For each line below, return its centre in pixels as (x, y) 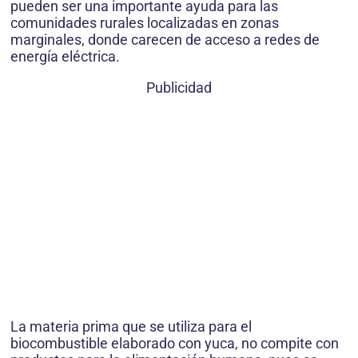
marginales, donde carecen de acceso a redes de (165, 40)
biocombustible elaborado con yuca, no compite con (175, 344)
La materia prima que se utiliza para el (131, 327)
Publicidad (179, 88)
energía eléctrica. (65, 57)
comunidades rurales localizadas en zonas (145, 23)
